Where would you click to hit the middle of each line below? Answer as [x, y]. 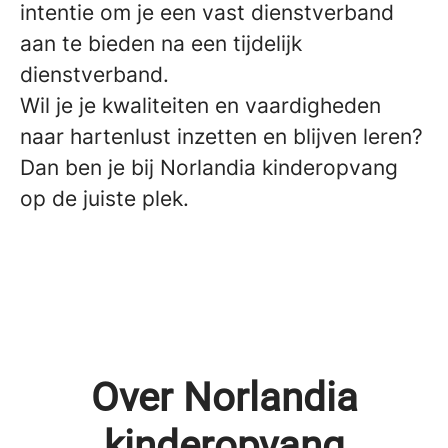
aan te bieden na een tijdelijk [161, 43]
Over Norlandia [224, 397]
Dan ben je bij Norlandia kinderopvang [209, 167]
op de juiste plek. [107, 198]
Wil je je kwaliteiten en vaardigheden [200, 105]
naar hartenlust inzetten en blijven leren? [221, 136]
